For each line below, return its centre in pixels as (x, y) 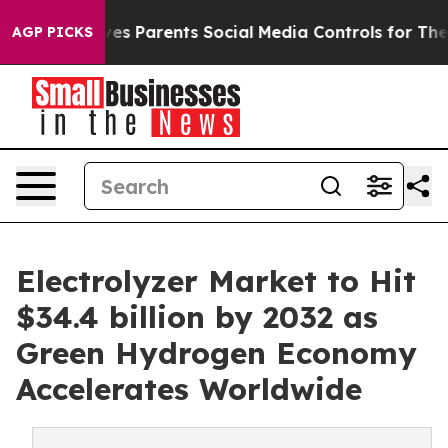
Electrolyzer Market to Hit (216, 281)
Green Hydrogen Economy (216, 353)
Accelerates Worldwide (189, 389)
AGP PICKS (52, 32)
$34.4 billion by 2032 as (197, 317)
